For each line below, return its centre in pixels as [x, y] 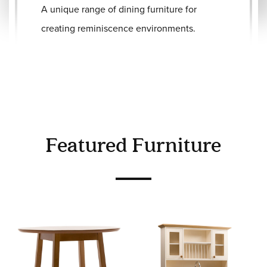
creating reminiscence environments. [118, 28]
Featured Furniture [133, 146]
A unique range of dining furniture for [119, 9]
